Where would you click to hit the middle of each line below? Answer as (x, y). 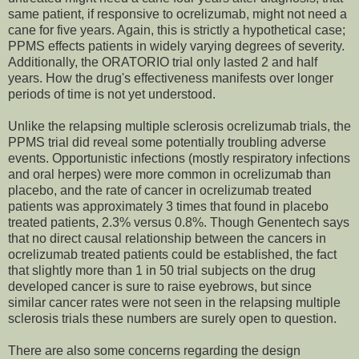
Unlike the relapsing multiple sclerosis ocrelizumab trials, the (179, 127)
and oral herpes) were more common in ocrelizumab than (169, 175)
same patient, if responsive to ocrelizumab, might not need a (177, 14)
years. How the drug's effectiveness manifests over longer (171, 79)
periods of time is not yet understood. (112, 95)
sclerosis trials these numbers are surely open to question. (172, 319)
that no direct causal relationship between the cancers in (167, 239)
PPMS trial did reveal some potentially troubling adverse (167, 143)
